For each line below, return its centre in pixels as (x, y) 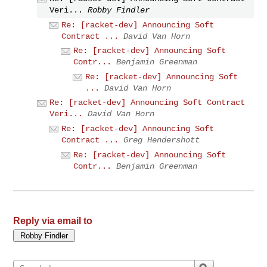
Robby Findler (119, 10)
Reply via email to (53, 221)
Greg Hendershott (162, 140)
